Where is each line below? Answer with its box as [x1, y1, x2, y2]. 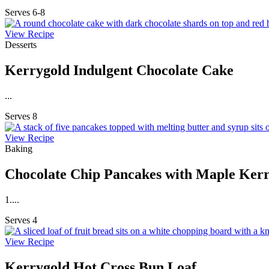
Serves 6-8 [5, 7, 45, 18]
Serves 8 [5, 110, 37, 121]
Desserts [5, 40, 37, 50]
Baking [5, 143, 32, 154]
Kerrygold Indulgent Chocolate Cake [5, 62, 234, 79]
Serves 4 [5, 214, 37, 225]
